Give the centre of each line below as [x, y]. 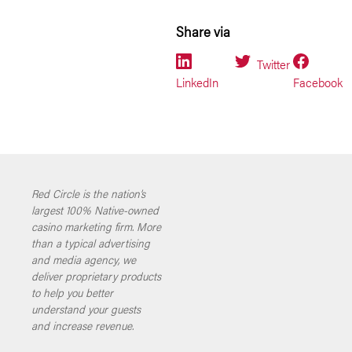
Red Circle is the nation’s [88, 193]
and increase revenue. [82, 325]
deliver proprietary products [96, 276]
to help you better [72, 292]
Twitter [273, 64]
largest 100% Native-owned [95, 210]
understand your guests [86, 309]
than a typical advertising [91, 243]
